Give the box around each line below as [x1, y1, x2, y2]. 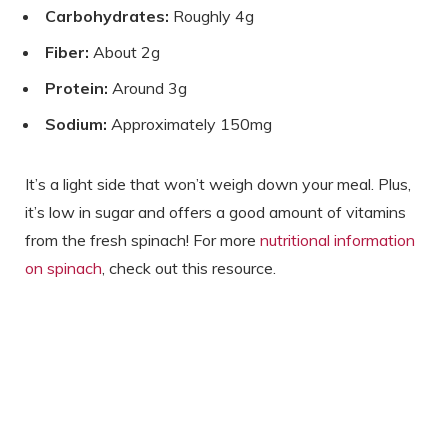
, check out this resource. [102, 257, 276, 278]
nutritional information [260, 229, 415, 250]
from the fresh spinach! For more [25, 229, 260, 250]
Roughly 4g [169, 5, 254, 26]
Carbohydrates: [45, 5, 169, 26]
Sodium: [45, 113, 107, 134]
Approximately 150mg [107, 113, 272, 134]
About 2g [89, 41, 160, 62]
